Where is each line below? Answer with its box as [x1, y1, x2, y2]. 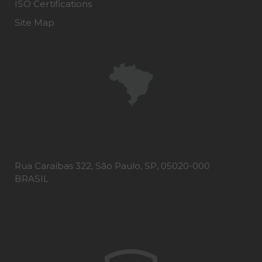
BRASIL [15, 173, 49, 185]
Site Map [15, 17, 54, 29]
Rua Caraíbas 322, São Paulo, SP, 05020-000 [15, 160, 210, 172]
